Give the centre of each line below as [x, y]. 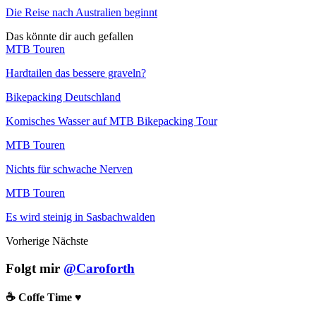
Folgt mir [35, 268]
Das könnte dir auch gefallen [69, 36]
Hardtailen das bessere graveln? [76, 73]
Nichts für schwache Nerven [69, 169]
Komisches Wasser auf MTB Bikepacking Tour [111, 121]
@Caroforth [99, 268]
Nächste [70, 241]
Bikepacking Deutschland [63, 97]
